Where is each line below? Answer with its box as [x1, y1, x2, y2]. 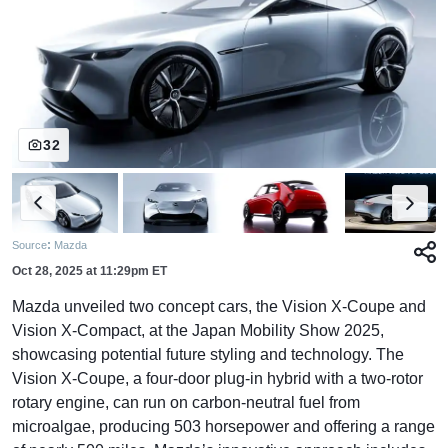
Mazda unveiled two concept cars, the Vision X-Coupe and [12, 298, 426, 316]
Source [12, 239, 47, 252]
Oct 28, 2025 [12, 264, 83, 279]
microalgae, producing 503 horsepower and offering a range [12, 418, 435, 436]
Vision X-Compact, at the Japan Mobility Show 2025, [12, 322, 384, 340]
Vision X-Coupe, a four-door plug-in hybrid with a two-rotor [12, 370, 423, 388]
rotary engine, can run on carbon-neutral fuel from [12, 394, 360, 412]
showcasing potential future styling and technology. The [12, 346, 404, 364]
